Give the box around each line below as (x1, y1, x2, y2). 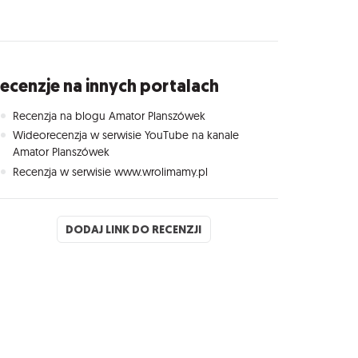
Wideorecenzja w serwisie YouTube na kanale (13, 128, 240, 143)
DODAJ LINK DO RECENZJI (66, 221, 202, 238)
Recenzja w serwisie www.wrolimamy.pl (13, 164, 209, 179)
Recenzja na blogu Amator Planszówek (13, 108, 206, 123)
